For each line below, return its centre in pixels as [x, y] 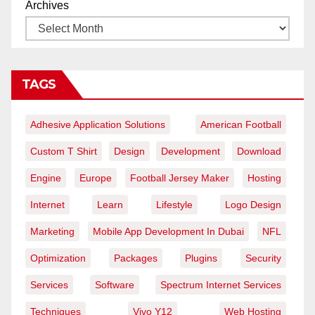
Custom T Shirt [64, 152]
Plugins [201, 258]
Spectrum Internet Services [221, 285]
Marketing [52, 232]
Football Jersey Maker [180, 178]
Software [114, 285]
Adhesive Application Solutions [98, 125]
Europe [96, 178]
